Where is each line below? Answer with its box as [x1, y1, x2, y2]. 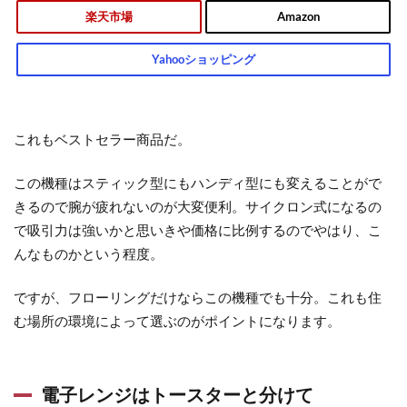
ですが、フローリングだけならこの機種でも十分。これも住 [14, 289, 382, 306]
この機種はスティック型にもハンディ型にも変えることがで [14, 174, 382, 192]
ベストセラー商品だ [55, 131, 177, 148]
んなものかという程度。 [14, 245, 164, 263]
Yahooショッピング [152, 52, 255, 67]
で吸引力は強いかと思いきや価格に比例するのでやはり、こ [14, 222, 382, 239]
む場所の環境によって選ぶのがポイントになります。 [14, 313, 341, 330]
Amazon [276, 9, 320, 25]
